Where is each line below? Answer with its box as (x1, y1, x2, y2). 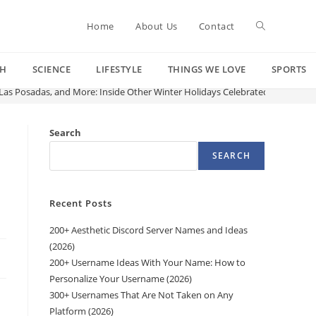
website (256, 71, 293, 85)
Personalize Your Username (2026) (49, 272, 192, 285)
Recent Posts (49, 197, 112, 209)
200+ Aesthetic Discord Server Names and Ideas (49, 224, 248, 236)
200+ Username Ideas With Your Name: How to (49, 256, 245, 269)
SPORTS (271, 63, 307, 75)
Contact (198, 20, 235, 32)
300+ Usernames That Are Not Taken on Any (49, 288, 233, 301)
